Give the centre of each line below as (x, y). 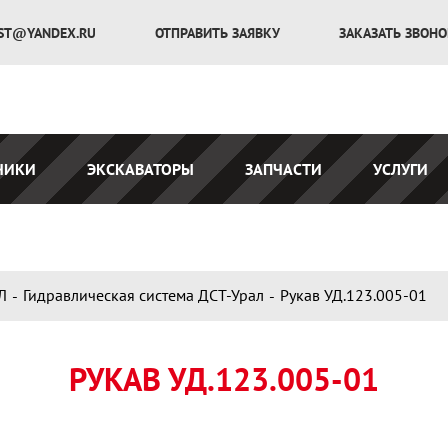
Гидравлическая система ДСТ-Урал (143, 294)
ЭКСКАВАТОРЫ (141, 169)
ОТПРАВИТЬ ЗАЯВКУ (219, 33)
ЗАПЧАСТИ (284, 169)
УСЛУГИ (401, 169)
